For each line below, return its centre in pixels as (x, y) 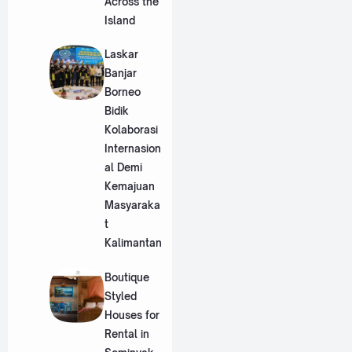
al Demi (123, 168)
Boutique (126, 277)
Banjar (120, 73)
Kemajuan (129, 187)
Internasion (132, 149)
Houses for (132, 315)
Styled (120, 296)
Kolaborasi (131, 130)
